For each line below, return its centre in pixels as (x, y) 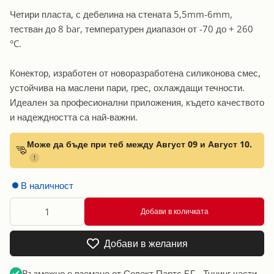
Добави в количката (174, 211)
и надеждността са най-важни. (74, 117)
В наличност (47, 185)
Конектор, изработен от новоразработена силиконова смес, (135, 72)
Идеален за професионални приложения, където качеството (137, 102)
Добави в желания (146, 243)
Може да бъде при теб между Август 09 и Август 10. (139, 144)
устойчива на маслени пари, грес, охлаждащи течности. (127, 87)
